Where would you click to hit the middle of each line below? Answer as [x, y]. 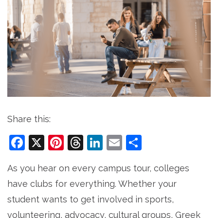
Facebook [61, 143]
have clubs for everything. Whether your [92, 184]
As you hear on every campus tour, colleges [98, 168]
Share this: [29, 119]
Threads [115, 143]
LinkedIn [135, 143]
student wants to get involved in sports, [91, 200]
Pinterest [98, 143]
